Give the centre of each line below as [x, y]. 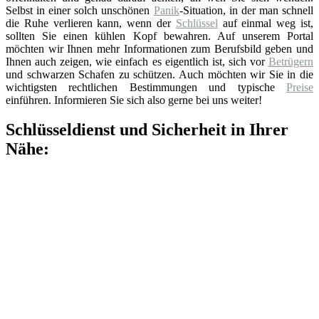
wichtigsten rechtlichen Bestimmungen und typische [146, 87]
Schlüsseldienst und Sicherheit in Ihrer [147, 130]
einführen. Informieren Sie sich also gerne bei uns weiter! [134, 100]
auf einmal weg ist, [266, 23]
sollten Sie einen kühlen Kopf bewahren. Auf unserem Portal [159, 36]
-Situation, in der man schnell [246, 10]
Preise [300, 87]
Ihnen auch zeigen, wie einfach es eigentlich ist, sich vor [137, 61]
